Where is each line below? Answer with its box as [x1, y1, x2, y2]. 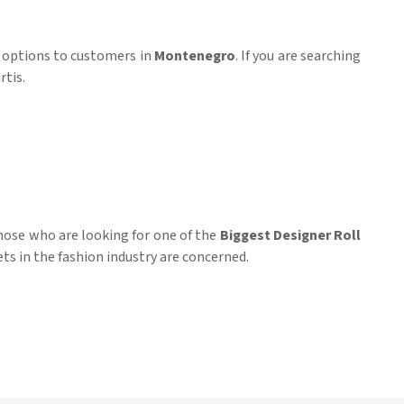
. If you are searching [234, 46, 362, 67]
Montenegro [153, 46, 235, 67]
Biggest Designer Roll [219, 225, 362, 246]
